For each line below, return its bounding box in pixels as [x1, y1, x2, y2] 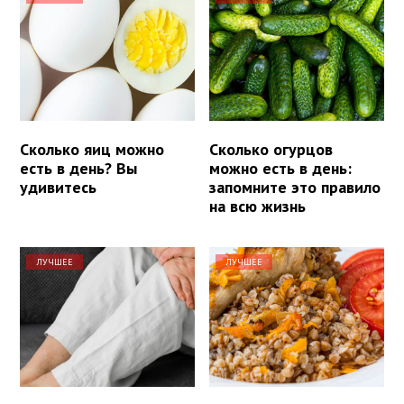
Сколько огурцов [209, 138, 334, 160]
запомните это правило [209, 176, 381, 197]
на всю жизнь [209, 195, 307, 216]
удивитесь [20, 176, 96, 197]
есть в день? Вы [20, 157, 137, 179]
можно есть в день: [209, 157, 353, 179]
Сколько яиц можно [20, 138, 164, 160]
